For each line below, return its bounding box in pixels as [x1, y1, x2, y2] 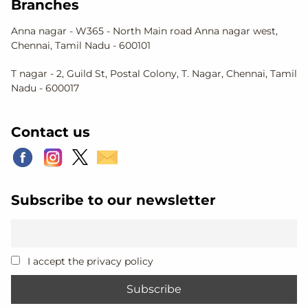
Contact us [11, 122, 90, 140]
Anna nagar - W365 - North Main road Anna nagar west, [11, 24, 278, 37]
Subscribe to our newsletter [11, 190, 216, 208]
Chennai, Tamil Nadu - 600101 [11, 38, 151, 52]
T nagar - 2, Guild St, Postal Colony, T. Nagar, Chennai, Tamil [11, 67, 297, 80]
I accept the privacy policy [25, 255, 154, 268]
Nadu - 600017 [11, 81, 79, 94]
